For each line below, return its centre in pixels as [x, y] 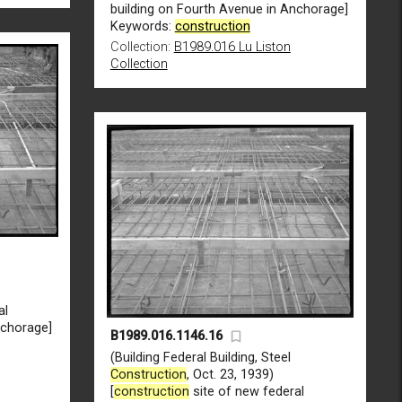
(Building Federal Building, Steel [200, 357]
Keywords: [142, 26]
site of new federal [246, 391]
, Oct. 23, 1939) [230, 374]
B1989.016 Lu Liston [232, 47]
